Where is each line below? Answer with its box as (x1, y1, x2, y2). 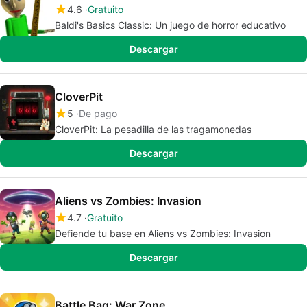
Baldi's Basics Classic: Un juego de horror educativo (55, 19, 286, 31)
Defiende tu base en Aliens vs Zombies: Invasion (55, 228, 271, 239)
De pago (79, 108, 117, 119)
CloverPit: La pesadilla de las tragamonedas (55, 123, 251, 135)
